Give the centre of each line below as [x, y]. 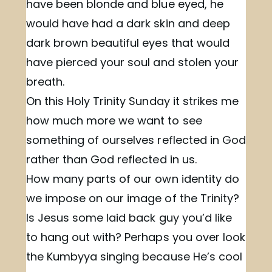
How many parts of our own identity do [133, 178]
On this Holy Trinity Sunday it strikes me [132, 101]
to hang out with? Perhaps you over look [136, 237]
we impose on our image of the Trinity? [133, 198]
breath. [45, 81]
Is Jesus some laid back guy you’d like [129, 217]
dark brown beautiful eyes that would [128, 42]
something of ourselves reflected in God [136, 140]
